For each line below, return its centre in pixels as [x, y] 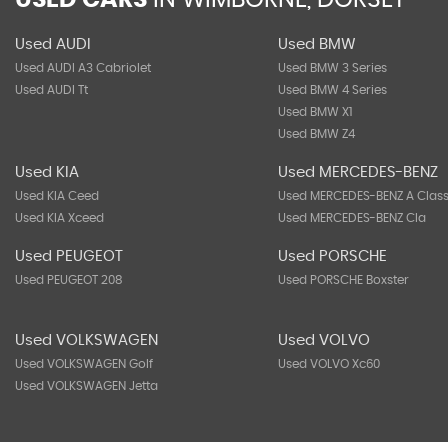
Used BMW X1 [314, 112]
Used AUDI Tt [51, 90]
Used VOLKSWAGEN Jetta [86, 386]
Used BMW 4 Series [332, 90]
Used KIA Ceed [57, 196]
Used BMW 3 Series [332, 68]
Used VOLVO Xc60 [328, 364]
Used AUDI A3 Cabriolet [83, 68]
